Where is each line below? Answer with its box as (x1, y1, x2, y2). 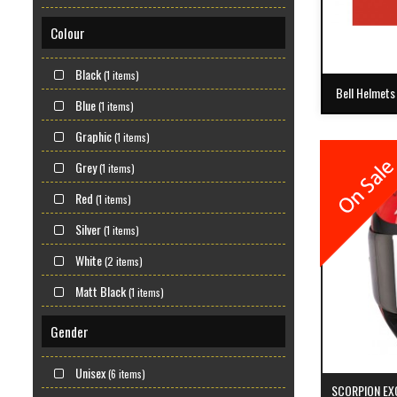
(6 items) (105, 365, 145, 381)
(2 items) (102, 253, 143, 269)
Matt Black (75, 281, 126, 300)
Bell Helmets (336, 82, 395, 102)
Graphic (75, 126, 112, 145)
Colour (51, 22, 85, 43)
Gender (51, 321, 89, 341)
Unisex (75, 362, 105, 382)
